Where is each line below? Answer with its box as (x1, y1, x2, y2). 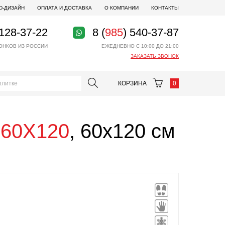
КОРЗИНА (118, 80, 148, 87)
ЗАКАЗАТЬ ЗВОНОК (131, 53, 179, 59)
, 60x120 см (69, 120, 175, 142)
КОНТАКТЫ (151, 5, 179, 11)
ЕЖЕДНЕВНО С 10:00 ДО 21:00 (101, 43, 179, 49)
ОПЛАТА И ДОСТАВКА (37, 5, 92, 11)
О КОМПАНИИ (104, 5, 139, 11)
